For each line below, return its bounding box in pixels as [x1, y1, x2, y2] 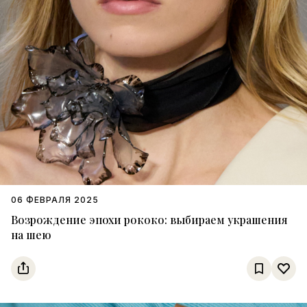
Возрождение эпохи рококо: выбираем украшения [11, 212, 288, 227]
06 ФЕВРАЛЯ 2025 [11, 195, 99, 205]
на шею [11, 228, 51, 242]
